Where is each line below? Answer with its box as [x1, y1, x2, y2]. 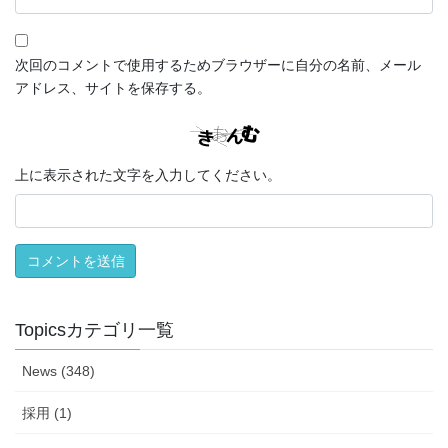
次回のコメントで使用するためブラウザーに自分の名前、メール [15, 56, 421, 73]
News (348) [22, 362, 95, 379]
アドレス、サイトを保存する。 [15, 79, 211, 96]
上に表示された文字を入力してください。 [15, 167, 281, 184]
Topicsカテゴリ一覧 [15, 319, 174, 340]
